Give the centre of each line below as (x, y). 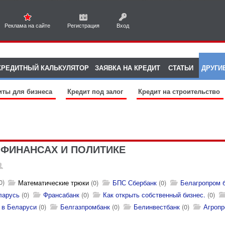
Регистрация (83, 25)
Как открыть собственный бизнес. (154, 195)
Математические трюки (54, 183)
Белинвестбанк (157, 207)
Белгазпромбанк (85, 207)
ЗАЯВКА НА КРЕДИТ (128, 68)
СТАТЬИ (181, 68)
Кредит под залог (96, 91)
